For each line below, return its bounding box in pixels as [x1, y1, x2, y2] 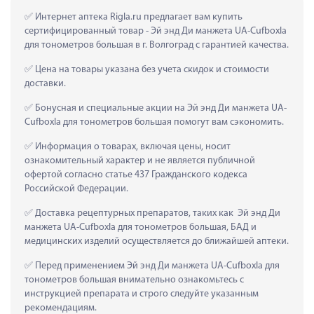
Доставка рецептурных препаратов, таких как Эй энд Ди [33, 207, 280, 219]
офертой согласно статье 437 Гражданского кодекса [25, 169, 247, 180]
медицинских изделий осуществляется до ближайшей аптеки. [25, 235, 289, 247]
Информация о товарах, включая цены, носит [33, 141, 231, 152]
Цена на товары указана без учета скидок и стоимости [33, 64, 269, 75]
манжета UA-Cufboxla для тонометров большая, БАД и [25, 221, 257, 233]
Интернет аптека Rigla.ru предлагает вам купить [33, 11, 243, 22]
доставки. [25, 78, 66, 89]
